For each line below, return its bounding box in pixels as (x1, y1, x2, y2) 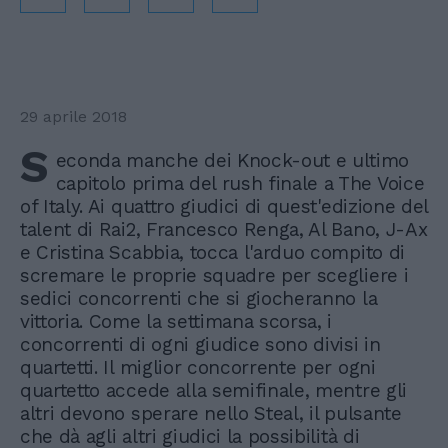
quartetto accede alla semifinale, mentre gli (20, 379, 407, 402)
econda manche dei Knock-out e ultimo (55, 149, 410, 172)
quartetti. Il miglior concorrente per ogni (20, 356, 376, 379)
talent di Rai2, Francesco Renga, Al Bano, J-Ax (20, 218, 428, 241)
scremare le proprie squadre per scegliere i (20, 264, 409, 287)
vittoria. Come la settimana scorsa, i (20, 310, 333, 333)
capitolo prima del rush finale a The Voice (55, 172, 425, 195)
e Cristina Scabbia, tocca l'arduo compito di (20, 241, 405, 264)
